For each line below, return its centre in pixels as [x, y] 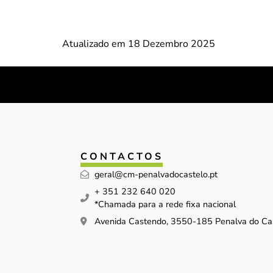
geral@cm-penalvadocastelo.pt [156, 174]
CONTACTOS [122, 156]
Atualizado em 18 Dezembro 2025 [139, 44]
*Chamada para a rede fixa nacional [165, 204]
